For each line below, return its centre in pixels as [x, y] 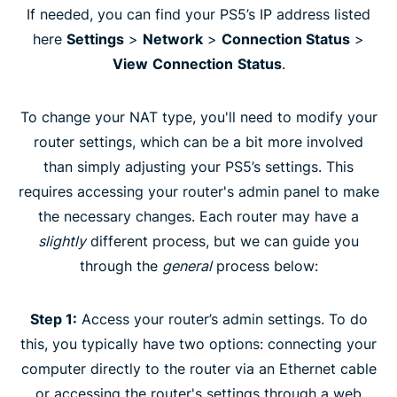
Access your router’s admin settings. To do [222, 319]
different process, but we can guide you [222, 241]
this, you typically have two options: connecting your [198, 344]
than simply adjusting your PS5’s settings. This [198, 167]
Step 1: [53, 319]
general [187, 266]
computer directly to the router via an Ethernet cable [198, 369]
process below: [265, 266]
